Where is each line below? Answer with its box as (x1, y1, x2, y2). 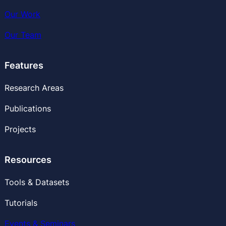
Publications (4, 103, 51, 114)
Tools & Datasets (4, 177, 69, 188)
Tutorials (4, 198, 37, 208)
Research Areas (4, 83, 64, 93)
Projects (4, 124, 36, 135)
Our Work (4, 9, 40, 20)
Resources (4, 154, 51, 165)
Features (4, 60, 43, 71)
